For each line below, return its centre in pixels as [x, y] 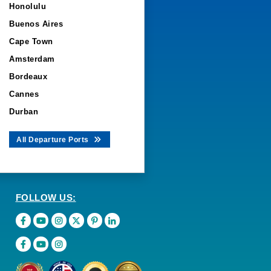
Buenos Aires [36, 24]
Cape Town [31, 41]
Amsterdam [32, 59]
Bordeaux [28, 77]
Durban [24, 112]
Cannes [24, 94]
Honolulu [28, 6]
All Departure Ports [54, 140]
